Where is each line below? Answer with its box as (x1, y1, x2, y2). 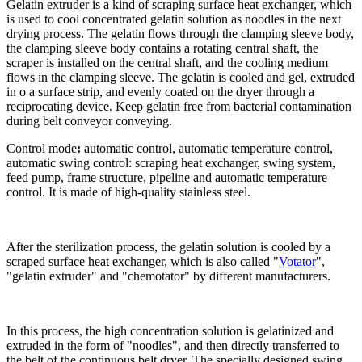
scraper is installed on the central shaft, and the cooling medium (6, 55, 328, 69)
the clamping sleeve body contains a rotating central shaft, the (6, 40, 318, 55)
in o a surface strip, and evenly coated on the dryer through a (6, 84, 314, 99)
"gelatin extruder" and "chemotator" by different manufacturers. (6, 268, 330, 283)
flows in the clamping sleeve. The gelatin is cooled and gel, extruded (6, 69, 355, 84)
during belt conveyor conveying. (6, 113, 172, 128)
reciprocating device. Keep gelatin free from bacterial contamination (6, 99, 351, 113)
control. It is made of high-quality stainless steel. (6, 184, 250, 199)
